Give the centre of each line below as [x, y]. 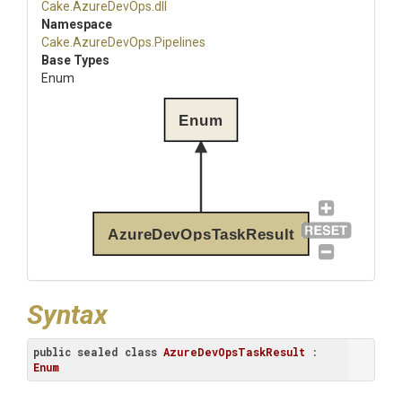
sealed [98, 352]
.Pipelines [179, 42]
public [52, 352]
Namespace [77, 24]
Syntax [67, 315]
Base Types [75, 60]
